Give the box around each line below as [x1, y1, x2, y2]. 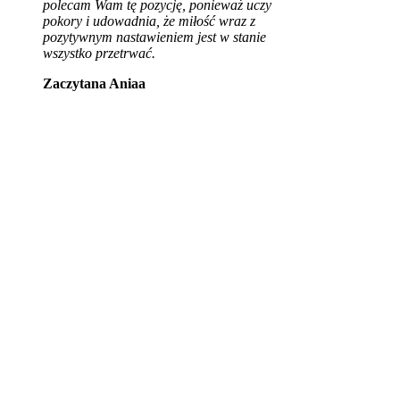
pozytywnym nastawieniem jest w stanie [43, 29, 266, 45]
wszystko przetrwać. [43, 45, 155, 61]
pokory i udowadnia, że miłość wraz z [43, 12, 255, 29]
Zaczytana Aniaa [43, 75, 146, 91]
